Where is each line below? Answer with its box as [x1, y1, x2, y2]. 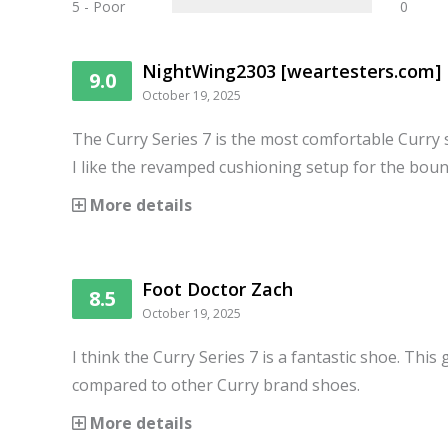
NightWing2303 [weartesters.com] [142, 59, 441, 83]
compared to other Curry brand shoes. [72, 374, 360, 396]
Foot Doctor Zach [142, 277, 293, 301]
